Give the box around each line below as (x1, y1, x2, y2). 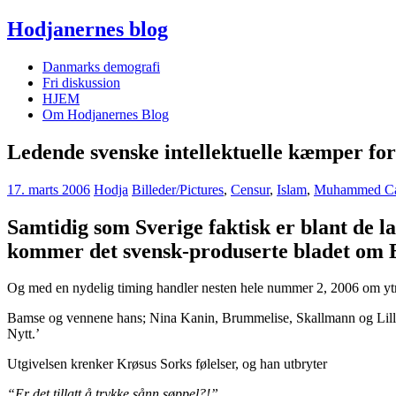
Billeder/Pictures (132, 181, 224, 197)
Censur (231, 181, 270, 197)
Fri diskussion (42, 74, 120, 90)
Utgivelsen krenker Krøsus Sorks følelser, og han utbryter (7, 356, 327, 372)
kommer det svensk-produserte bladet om (7, 239, 389, 263)
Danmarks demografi (42, 58, 160, 74)
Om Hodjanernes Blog (42, 106, 169, 122)
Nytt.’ (7, 326, 40, 342)
